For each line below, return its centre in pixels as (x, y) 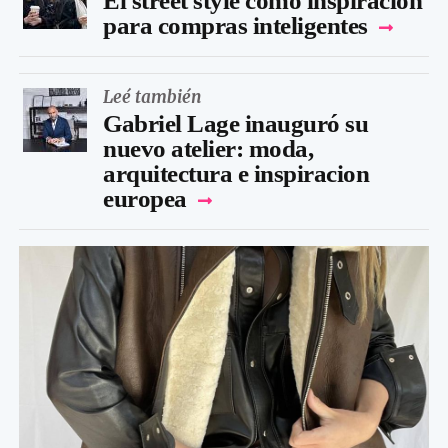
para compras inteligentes (235, 25)
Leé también (152, 96)
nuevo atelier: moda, (208, 148)
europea (145, 198)
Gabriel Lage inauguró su (235, 123)
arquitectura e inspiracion (236, 173)
